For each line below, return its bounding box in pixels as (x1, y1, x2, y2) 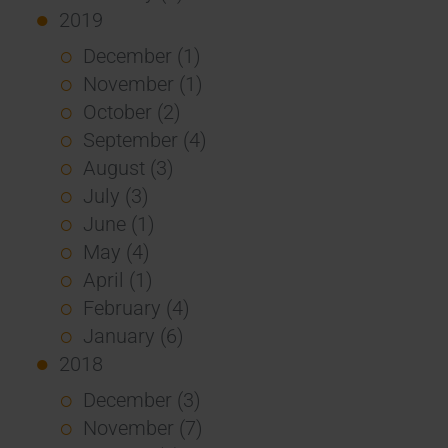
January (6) (82, 323, 184, 348)
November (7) (82, 415, 203, 440)
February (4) (82, 295, 190, 320)
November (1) (82, 71, 203, 96)
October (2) (82, 99, 181, 124)
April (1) (82, 267, 153, 292)
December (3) (82, 387, 201, 412)
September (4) (82, 127, 207, 152)
